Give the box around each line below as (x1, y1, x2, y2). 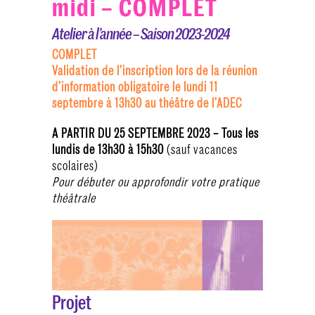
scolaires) (52, 158, 98, 172)
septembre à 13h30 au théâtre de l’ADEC (52, 96, 242, 110)
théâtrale (52, 191, 96, 205)
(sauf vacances (164, 142, 238, 156)
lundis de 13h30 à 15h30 (52, 142, 164, 156)
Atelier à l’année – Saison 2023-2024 (52, 24, 230, 42)
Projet (52, 291, 91, 313)
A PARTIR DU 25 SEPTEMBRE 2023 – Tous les (52, 126, 259, 140)
